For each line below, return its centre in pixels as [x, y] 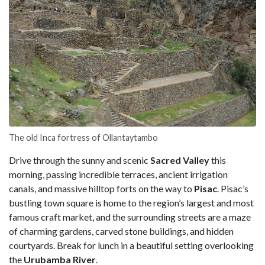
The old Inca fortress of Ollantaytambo [83, 137]
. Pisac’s [233, 188]
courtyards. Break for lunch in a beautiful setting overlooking [131, 245]
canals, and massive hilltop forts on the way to [101, 188]
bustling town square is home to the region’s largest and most [131, 202]
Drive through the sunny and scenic [80, 160]
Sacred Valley [181, 160]
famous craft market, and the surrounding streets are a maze [130, 216]
